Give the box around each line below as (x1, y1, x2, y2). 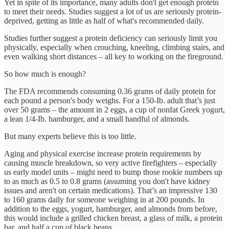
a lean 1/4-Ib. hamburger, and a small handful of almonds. (4, 114, 190, 123)
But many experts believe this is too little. (4, 131, 136, 141)
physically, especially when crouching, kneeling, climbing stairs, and (4, 42, 224, 52)
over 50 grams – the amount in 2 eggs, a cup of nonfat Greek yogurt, (4, 105, 225, 114)
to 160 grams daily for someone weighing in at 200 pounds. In (4, 195, 204, 204)
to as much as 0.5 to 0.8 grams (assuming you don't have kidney (4, 176, 210, 186)
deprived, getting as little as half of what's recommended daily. (4, 16, 204, 25)
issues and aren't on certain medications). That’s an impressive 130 (4, 186, 217, 195)
